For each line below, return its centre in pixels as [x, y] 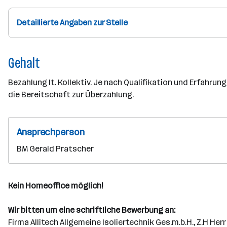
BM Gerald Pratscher [55, 149]
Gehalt [24, 63]
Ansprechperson [51, 132]
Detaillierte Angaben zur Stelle [72, 23]
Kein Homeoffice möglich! [55, 186]
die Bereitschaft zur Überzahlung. [71, 94]
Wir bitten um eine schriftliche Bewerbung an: [92, 210]
